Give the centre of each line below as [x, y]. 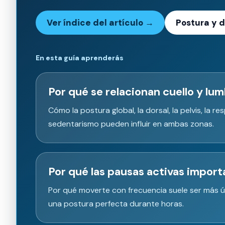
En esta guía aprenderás [80, 58]
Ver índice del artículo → [100, 22]
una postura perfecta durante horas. [116, 203]
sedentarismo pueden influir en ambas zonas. [131, 124]
